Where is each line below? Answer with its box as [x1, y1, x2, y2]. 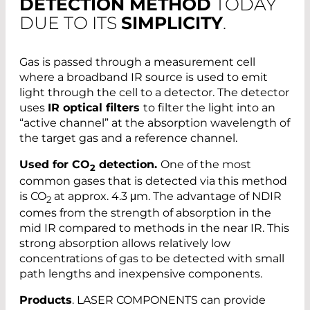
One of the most [161, 157, 251, 171]
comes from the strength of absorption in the [19, 206, 271, 220]
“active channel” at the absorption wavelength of [19, 116, 290, 129]
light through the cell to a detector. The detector [19, 85, 289, 99]
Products [19, 293, 72, 307]
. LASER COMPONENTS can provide [72, 293, 266, 307]
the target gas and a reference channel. [19, 131, 237, 145]
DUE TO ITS [19, 12, 121, 33]
